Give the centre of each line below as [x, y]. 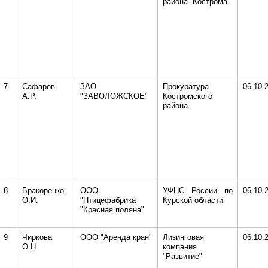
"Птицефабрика [108, 200]
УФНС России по [197, 191]
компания [179, 247]
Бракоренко [43, 191]
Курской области [193, 200]
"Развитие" [182, 256]
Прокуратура [185, 86]
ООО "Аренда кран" [116, 237]
